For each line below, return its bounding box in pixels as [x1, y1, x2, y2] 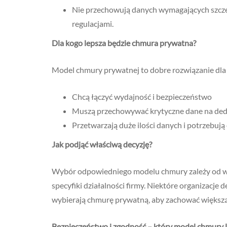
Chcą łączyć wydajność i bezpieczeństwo [72, 92, 212, 101]
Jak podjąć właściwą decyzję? [52, 139, 152, 149]
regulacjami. [72, 19, 113, 28]
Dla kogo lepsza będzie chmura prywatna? [52, 38, 196, 48]
